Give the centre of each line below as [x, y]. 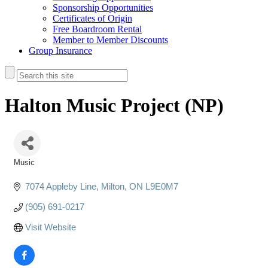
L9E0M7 [162, 186]
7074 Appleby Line [60, 186]
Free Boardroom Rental [97, 29]
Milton [112, 186]
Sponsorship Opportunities [103, 7]
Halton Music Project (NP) [114, 106]
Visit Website [50, 227]
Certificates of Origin [92, 18]
